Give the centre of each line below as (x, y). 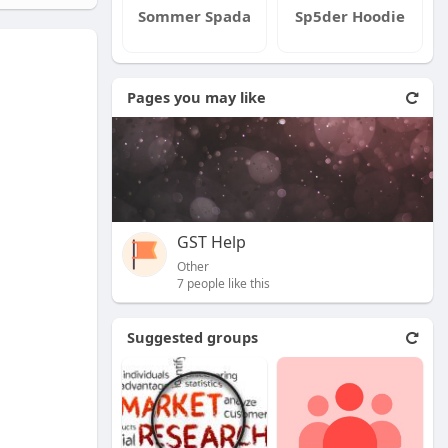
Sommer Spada (195, 15)
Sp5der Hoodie (350, 15)
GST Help (211, 241)
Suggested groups (192, 336)
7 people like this (223, 283)
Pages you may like (196, 96)
